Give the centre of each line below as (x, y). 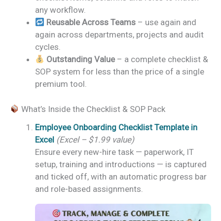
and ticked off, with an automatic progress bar (121, 176)
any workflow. (60, 10)
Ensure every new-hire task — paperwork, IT (114, 152)
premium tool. (61, 84)
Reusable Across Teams (91, 22)
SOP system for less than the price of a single (120, 72)
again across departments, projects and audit (119, 35)
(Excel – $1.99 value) (95, 139)
